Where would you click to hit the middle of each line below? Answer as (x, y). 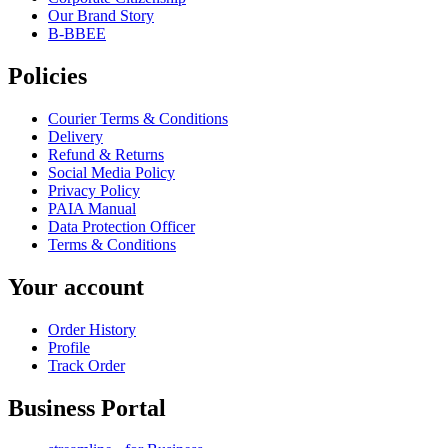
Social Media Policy (111, 172)
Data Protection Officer (121, 226)
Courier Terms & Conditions (138, 118)
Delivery (75, 136)
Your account (76, 286)
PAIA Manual (92, 208)
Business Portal (87, 407)
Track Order (86, 365)
